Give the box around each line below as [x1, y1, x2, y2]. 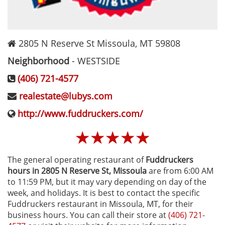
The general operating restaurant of [8, 154, 146, 165]
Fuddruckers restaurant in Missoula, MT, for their [8, 198, 193, 209]
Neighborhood [8, 54, 69, 67]
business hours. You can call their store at [8, 209, 168, 220]
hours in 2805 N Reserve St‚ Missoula [8, 165, 147, 176]
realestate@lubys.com [19, 89, 113, 102]
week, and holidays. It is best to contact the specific [8, 187, 200, 198]
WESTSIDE [77, 54, 120, 67]
